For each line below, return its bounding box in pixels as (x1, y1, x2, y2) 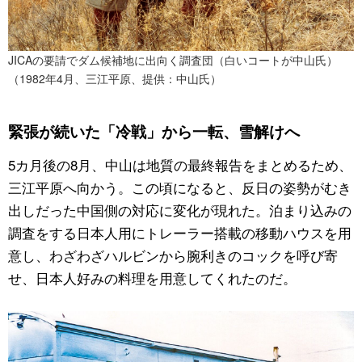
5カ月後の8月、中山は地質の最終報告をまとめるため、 (8, 154, 352, 175)
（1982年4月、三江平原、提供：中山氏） (8, 69, 221, 86)
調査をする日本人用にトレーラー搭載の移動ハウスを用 (8, 222, 351, 243)
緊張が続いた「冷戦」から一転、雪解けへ (8, 120, 300, 143)
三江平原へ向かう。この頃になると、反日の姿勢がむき (8, 177, 351, 198)
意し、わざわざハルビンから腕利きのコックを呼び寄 (8, 245, 338, 266)
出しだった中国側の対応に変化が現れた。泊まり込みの (8, 200, 351, 221)
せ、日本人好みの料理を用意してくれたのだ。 (8, 267, 297, 288)
